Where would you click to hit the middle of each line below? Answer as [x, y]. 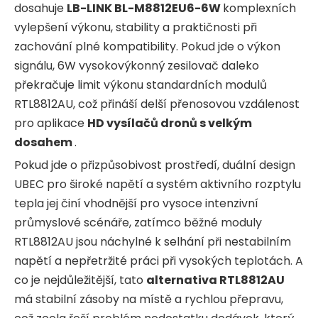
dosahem [44, 142]
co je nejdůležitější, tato [80, 280]
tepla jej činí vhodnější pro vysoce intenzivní [136, 203]
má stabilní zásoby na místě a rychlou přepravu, [149, 299]
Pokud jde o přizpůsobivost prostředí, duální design [155, 165]
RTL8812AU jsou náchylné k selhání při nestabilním [153, 241]
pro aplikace [51, 123]
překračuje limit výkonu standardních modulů [141, 84]
